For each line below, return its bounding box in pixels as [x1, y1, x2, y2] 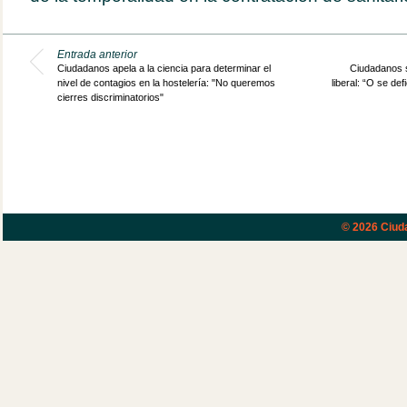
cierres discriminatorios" [56, 92, 164, 103]
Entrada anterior [56, 48, 137, 61]
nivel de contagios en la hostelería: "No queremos [56, 77, 275, 88]
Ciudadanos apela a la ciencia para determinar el [56, 63, 271, 74]
